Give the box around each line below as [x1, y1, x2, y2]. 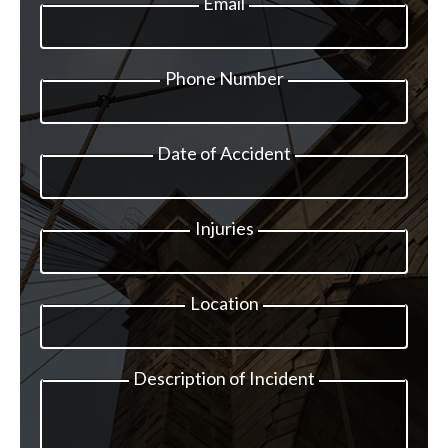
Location [189, 292, 259, 314]
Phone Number [164, 67, 284, 89]
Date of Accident [157, 142, 291, 164]
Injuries [194, 217, 254, 239]
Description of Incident [133, 367, 315, 389]
